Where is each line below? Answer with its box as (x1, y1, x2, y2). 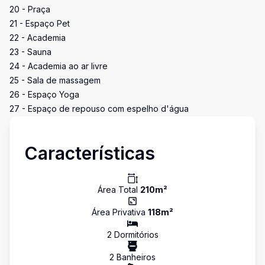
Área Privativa (92, 207, 148, 217)
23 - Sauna (9, 47, 51, 57)
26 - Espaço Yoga (9, 89, 79, 99)
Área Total (98, 185, 140, 195)
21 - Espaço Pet (9, 18, 70, 28)
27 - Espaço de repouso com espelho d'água (9, 104, 189, 114)
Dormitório (111, 230, 154, 240)
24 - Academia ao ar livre (9, 61, 108, 71)
